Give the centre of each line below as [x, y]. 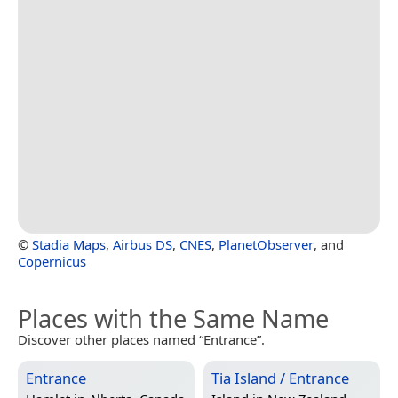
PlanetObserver [266, 245]
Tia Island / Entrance [280, 378]
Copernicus [52, 262]
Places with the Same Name [173, 319]
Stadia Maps [69, 245]
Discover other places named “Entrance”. [141, 340]
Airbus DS [143, 245]
